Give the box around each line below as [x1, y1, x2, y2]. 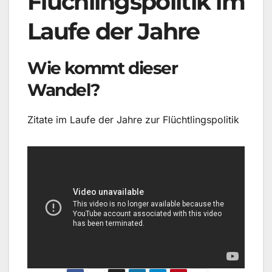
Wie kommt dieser [27, 58, 178, 78]
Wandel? [27, 80, 100, 100]
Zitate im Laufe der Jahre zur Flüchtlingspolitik [27, 113, 239, 126]
